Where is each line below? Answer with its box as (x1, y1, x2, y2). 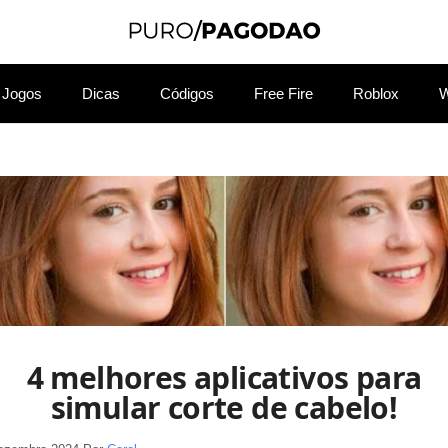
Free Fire (254, 84, 313, 102)
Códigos (160, 84, 214, 102)
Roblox (353, 84, 399, 102)
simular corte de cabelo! (50, 386, 398, 428)
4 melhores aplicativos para (26, 356, 422, 398)
